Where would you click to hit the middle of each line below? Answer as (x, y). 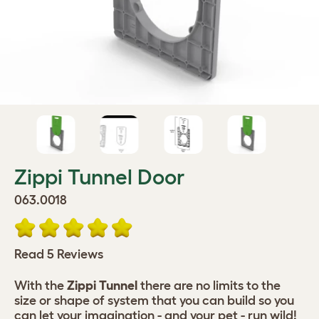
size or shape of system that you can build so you (154, 300)
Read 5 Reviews (59, 254)
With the (41, 286)
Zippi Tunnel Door (99, 177)
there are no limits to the (209, 286)
